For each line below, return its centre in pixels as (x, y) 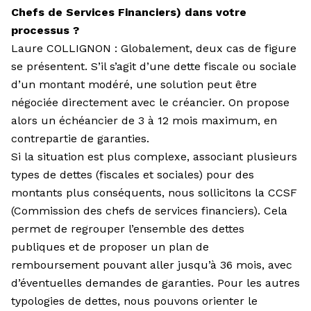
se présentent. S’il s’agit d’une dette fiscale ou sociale (154, 66)
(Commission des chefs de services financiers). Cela (149, 210)
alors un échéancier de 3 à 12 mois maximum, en (144, 120)
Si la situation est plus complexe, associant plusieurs (154, 156)
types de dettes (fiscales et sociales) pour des (133, 174)
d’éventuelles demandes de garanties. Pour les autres (155, 283)
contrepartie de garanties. (80, 138)
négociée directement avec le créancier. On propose (150, 102)
